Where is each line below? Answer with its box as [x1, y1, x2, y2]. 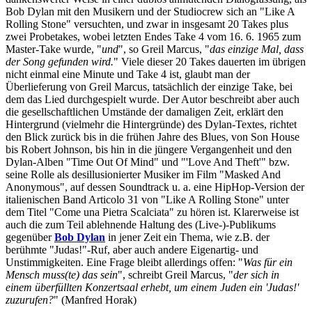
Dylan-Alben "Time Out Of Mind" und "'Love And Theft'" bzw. [6, 155, 290, 168]
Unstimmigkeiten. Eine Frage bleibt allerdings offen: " [6, 256, 243, 268]
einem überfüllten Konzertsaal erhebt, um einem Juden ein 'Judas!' [6, 281, 299, 293]
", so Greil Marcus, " [118, 42, 210, 55]
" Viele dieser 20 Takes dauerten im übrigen [114, 55, 306, 68]
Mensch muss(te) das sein [6, 268, 118, 281]
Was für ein [243, 256, 292, 268]
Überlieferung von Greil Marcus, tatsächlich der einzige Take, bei [6, 80, 292, 93]
